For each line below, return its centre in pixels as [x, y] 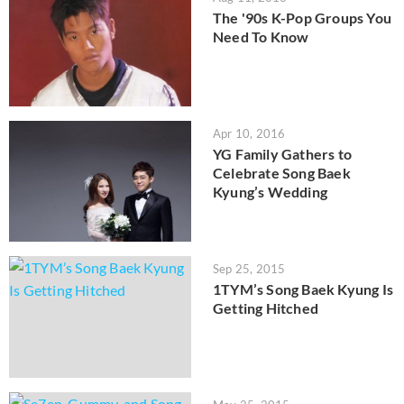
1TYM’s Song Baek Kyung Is [303, 289]
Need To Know [261, 37]
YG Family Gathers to [282, 153]
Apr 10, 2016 [249, 133]
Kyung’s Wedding [270, 191]
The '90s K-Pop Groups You [302, 18]
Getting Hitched [266, 308]
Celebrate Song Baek [282, 172]
